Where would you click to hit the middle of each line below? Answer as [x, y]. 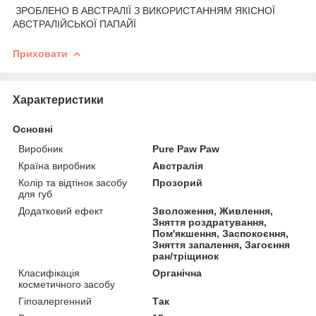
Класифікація [49, 273]
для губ [35, 194]
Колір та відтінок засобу [73, 182]
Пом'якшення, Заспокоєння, [221, 233]
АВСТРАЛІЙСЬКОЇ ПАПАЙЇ [74, 24]
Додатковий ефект [61, 211]
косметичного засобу [67, 284]
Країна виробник [57, 165]
